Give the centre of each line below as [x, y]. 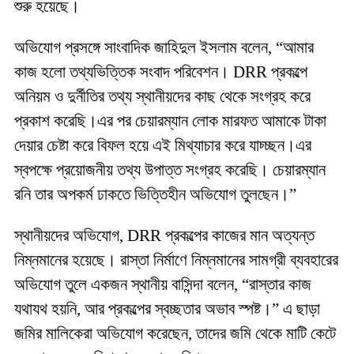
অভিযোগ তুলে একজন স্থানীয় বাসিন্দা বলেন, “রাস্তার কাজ [163, 284]
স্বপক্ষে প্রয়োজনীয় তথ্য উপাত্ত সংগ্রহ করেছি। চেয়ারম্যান [170, 170]
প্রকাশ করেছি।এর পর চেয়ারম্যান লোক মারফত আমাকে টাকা [170, 121]
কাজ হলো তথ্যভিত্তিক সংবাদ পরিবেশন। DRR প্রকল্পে [161, 72]
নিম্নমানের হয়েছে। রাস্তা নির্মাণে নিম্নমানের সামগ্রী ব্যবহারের [176, 260]
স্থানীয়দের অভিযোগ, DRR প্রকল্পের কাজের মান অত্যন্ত [164, 235]
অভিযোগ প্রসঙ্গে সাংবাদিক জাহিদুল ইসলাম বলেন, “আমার [164, 47]
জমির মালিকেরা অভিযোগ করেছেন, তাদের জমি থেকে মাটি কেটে [175, 333]
